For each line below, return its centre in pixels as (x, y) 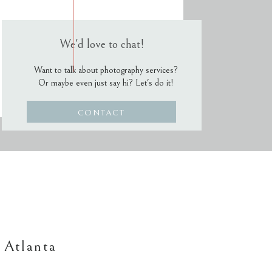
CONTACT (101, 113)
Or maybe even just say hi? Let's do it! (106, 83)
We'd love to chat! (102, 45)
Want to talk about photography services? (106, 70)
